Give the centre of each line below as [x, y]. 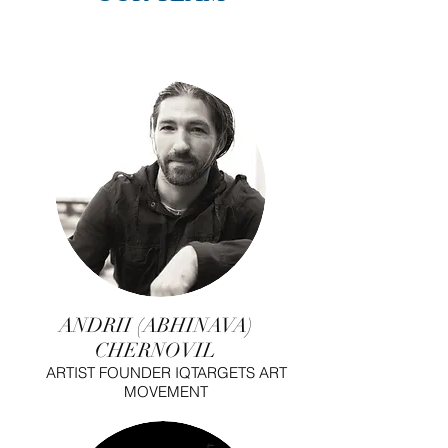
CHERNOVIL [155, 350]
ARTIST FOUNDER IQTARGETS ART [166, 372]
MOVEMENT [166, 391]
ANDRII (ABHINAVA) [155, 325]
